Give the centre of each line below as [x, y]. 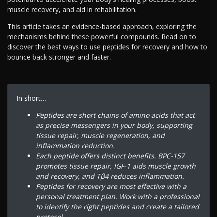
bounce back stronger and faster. [59, 57]
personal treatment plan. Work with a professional [117, 196]
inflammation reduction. [75, 145]
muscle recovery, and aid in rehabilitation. [72, 10]
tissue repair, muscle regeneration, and [100, 135]
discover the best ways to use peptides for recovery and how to [107, 47]
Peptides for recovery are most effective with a [111, 186]
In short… [31, 98]
